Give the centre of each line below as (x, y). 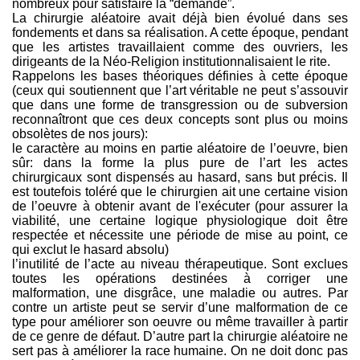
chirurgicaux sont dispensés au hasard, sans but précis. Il (180, 177)
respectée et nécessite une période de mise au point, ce (180, 235)
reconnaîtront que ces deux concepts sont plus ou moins (180, 119)
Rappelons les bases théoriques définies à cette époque (180, 76)
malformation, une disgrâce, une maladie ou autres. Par (180, 293)
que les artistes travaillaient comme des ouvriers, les (180, 47)
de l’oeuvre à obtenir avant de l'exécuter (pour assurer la (180, 206)
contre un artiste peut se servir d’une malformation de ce (180, 307)
